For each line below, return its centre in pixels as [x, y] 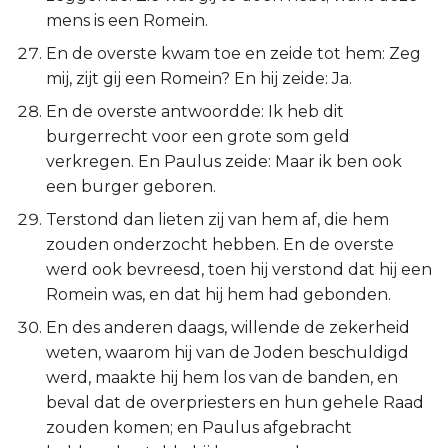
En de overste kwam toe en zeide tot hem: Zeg [233, 53]
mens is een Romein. [127, 20]
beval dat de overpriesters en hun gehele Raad [235, 402]
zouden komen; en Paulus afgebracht [199, 427]
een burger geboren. [131, 186]
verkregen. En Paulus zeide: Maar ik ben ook [224, 161]
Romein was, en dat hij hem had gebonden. [218, 294]
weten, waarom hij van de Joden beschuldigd [227, 352]
